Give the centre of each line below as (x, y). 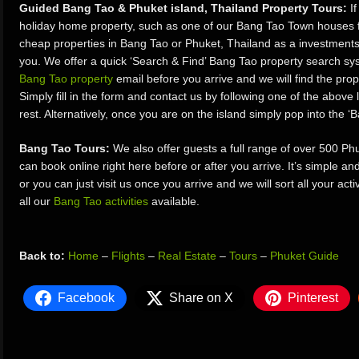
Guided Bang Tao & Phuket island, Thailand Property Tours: (183, 8)
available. (174, 201)
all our (36, 201)
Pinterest (313, 298)
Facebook (86, 298)
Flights (128, 256)
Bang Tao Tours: (65, 148)
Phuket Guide (305, 256)
